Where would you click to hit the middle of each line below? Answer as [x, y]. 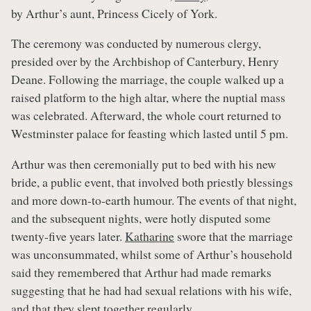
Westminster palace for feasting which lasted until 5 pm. [150, 134]
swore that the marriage [234, 236]
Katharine [150, 236]
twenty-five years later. [68, 236]
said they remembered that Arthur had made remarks [141, 272]
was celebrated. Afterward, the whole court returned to [146, 116]
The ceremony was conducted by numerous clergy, [136, 43]
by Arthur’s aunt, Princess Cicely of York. [114, 13]
